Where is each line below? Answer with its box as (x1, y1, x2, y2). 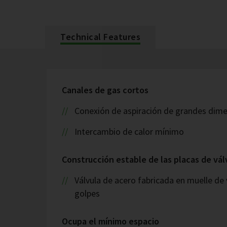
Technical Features (60, 31, 140, 43)
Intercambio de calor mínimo (74, 126, 184, 137)
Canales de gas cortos (62, 84, 148, 96)
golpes (74, 187, 100, 199)
